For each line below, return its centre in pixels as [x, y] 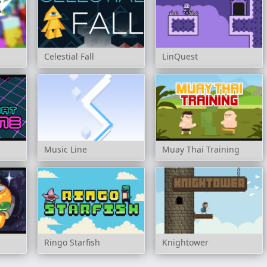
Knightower [185, 243]
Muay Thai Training [201, 150]
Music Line [65, 150]
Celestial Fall [69, 56]
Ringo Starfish [72, 243]
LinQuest [180, 56]
